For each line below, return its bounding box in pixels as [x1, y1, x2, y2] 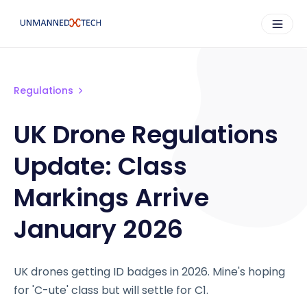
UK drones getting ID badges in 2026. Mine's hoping [14, 264, 285, 280]
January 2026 [14, 212, 183, 247]
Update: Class [14, 149, 187, 184]
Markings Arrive [14, 180, 209, 215]
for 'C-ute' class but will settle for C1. [14, 282, 208, 298]
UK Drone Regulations [14, 117, 278, 152]
